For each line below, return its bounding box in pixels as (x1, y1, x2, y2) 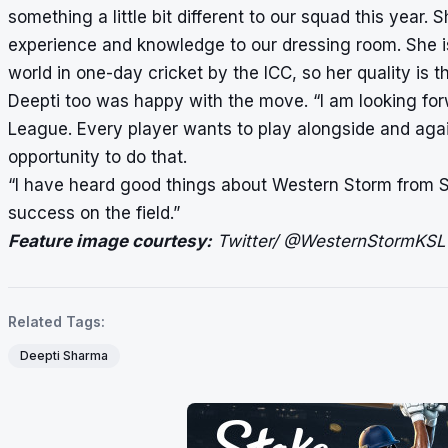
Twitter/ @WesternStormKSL (212, 230, 446, 251)
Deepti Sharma (20, 347, 108, 363)
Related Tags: (8, 312, 105, 330)
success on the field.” (8, 202, 180, 223)
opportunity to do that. (8, 146, 187, 167)
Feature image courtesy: (8, 230, 212, 251)
